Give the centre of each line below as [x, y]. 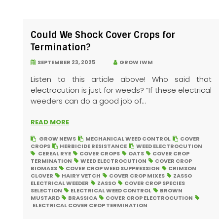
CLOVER [42, 176]
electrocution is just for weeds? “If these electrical [121, 90]
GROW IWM [135, 62]
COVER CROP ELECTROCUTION [149, 198]
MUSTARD [45, 198]
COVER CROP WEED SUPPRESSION [113, 168]
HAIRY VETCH [81, 176]
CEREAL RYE [55, 154]
